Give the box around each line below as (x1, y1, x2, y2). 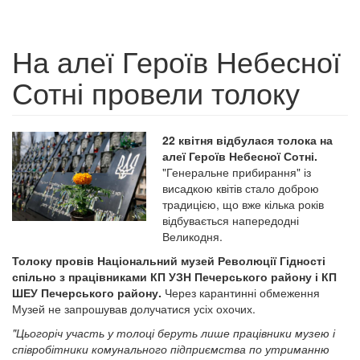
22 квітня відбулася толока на (162, 132, 333, 148)
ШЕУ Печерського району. (12, 284, 162, 301)
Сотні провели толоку (12, 72, 300, 112)
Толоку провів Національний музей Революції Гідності (12, 252, 325, 268)
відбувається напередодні (162, 212, 300, 228)
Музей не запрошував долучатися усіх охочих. (12, 301, 259, 317)
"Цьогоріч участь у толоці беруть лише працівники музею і (12, 325, 335, 341)
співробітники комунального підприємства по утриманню (12, 341, 329, 357)
